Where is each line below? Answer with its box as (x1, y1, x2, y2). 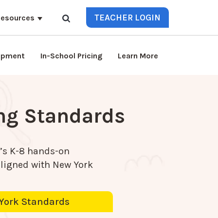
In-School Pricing (40, 51, 102, 60)
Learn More (118, 51, 158, 60)
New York (53, 159, 93, 171)
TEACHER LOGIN (94, 12, 161, 23)
